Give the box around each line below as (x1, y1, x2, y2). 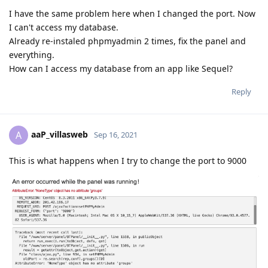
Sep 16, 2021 (94, 129, 138, 140)
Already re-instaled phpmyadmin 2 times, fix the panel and (9, 35, 246, 47)
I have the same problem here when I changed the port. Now (9, 7, 255, 19)
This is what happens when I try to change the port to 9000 (9, 154, 246, 166)
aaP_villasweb (31, 128, 88, 140)
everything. (9, 48, 54, 60)
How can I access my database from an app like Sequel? (9, 62, 233, 74)
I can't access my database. (9, 21, 118, 33)
